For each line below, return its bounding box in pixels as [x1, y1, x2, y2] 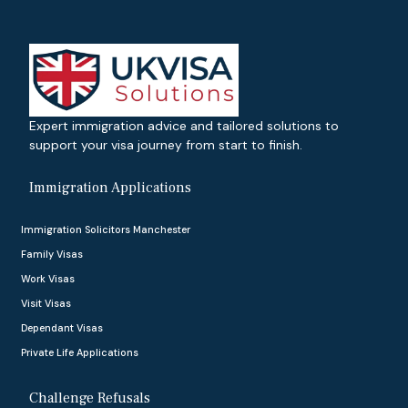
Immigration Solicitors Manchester [21, 222, 190, 236]
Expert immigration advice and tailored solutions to [29, 117, 339, 134]
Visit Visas [21, 296, 71, 310]
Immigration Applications [29, 178, 191, 197]
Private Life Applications [21, 345, 138, 359]
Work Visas [21, 271, 75, 285]
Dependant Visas [21, 321, 103, 334]
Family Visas [21, 247, 83, 260]
